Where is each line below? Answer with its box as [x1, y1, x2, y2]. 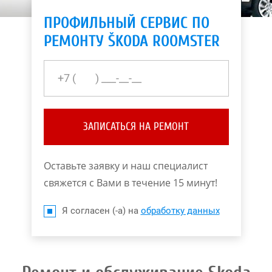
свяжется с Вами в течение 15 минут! [43, 176, 217, 189]
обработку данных [140, 205, 220, 216]
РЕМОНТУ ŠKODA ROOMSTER [43, 32, 220, 50]
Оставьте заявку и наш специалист [43, 159, 208, 172]
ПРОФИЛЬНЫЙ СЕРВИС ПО [43, 14, 209, 32]
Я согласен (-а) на [61, 205, 141, 216]
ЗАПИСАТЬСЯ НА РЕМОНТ [83, 120, 189, 133]
